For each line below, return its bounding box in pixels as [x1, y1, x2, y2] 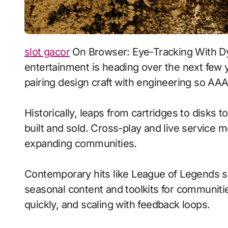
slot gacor [30, 45, 70, 58]
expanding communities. [24, 137, 137, 150]
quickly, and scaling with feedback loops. [24, 198, 210, 211]
